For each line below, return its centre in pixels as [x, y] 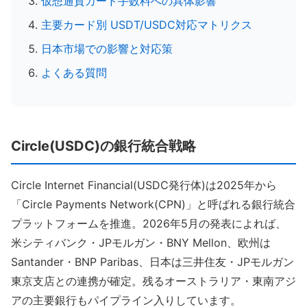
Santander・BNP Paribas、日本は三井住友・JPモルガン [152, 262]
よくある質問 [74, 73]
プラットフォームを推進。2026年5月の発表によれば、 [149, 223]
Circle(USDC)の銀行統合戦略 [103, 146]
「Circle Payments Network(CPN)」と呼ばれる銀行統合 [153, 204]
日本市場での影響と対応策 [107, 49]
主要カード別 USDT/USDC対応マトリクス [147, 25]
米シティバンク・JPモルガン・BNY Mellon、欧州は [141, 243]
